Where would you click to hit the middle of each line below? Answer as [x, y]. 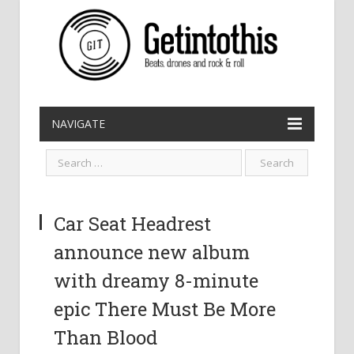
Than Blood [105, 337]
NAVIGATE [78, 124]
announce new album [152, 252]
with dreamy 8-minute [156, 281]
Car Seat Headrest [132, 224]
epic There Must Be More [165, 309]
